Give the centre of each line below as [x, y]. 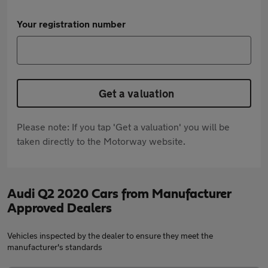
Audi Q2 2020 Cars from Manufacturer [119, 194]
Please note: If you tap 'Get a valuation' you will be [123, 127]
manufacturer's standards [55, 247]
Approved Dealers [60, 208]
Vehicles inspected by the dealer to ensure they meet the [110, 235]
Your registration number [71, 24]
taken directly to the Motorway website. [101, 141]
